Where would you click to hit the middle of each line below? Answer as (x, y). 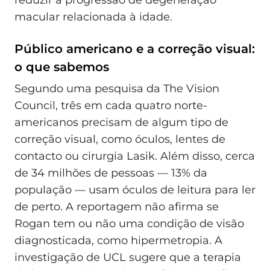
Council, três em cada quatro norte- (111, 105)
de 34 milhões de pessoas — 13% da (111, 173)
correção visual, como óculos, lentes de (120, 139)
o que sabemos (62, 67)
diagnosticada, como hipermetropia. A (118, 240)
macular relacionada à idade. (93, 17)
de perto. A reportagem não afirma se (117, 206)
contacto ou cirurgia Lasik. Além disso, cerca (135, 156)
